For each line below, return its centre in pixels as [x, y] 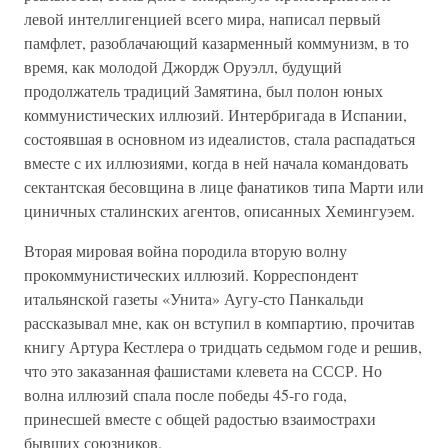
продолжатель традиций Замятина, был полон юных [203, 90]
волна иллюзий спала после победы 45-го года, [185, 394]
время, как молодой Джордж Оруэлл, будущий [183, 66]
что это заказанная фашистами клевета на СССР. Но [203, 370]
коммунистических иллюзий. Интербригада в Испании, [215, 114]
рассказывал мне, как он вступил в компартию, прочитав [219, 322]
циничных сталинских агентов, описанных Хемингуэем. [219, 210]
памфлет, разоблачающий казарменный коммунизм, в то [216, 42]
